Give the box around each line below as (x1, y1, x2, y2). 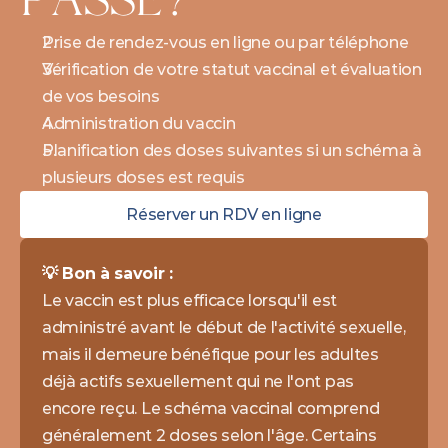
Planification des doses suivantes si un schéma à (42, 141, 422, 160)
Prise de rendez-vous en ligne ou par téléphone (42, 33, 409, 52)
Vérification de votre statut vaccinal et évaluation (42, 60, 422, 79)
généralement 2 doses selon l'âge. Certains (42, 426, 377, 445)
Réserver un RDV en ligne (126, 205, 322, 224)
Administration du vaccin (42, 114, 236, 133)
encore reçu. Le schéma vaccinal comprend (42, 399, 380, 418)
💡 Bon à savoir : (42, 264, 178, 283)
